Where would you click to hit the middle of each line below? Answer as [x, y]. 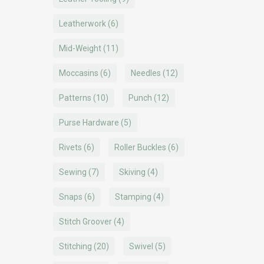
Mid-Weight [80, 48]
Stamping [133, 197]
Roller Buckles [140, 147]
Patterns [75, 98]
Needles [146, 73]
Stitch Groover [85, 222]
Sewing [73, 172]
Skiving [132, 172]
